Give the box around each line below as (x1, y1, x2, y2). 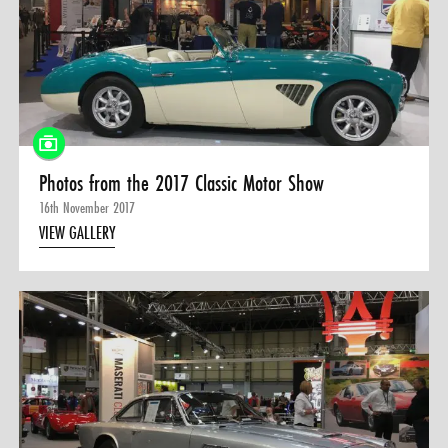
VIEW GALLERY (38, 219, 115, 245)
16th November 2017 (38, 196, 135, 218)
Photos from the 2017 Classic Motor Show (38, 166, 324, 198)
